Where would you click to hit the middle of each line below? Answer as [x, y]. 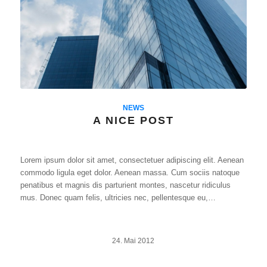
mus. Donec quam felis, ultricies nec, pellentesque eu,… [118, 198]
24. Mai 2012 [133, 241]
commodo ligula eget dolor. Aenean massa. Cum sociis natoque [130, 173]
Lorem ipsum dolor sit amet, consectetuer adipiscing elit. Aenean [132, 160]
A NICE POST [133, 121]
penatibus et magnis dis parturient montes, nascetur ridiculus [125, 185]
